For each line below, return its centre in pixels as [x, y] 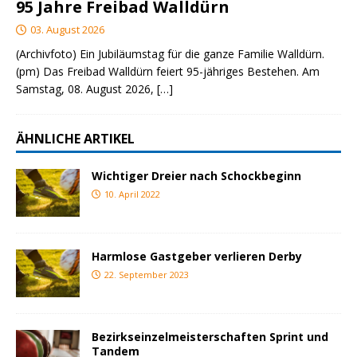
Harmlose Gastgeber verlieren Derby [197, 256]
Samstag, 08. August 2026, [86, 88]
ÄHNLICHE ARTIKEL [75, 138]
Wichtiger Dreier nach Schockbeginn [196, 175]
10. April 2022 [132, 194]
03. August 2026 [67, 29]
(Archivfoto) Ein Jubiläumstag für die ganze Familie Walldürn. [170, 53]
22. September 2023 [147, 274]
